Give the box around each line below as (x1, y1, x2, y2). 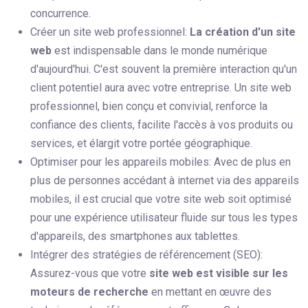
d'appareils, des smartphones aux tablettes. (30, 230, 240, 243)
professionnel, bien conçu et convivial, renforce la (30, 100, 267, 113)
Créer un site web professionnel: (30, 25, 190, 39)
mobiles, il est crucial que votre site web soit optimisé (30, 192, 291, 206)
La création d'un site (190, 25, 296, 39)
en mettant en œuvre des (151, 285, 272, 299)
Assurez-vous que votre (30, 267, 149, 280)
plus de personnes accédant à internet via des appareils (30, 174, 299, 188)
